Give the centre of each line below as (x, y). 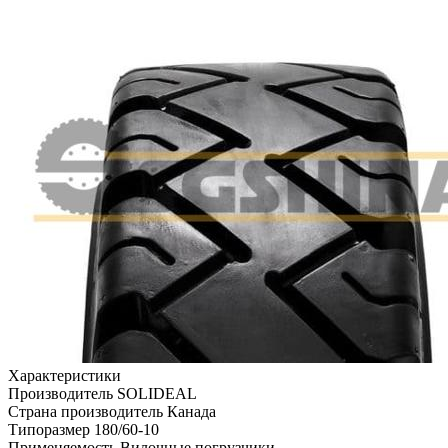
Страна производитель (87, 411)
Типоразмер (51, 429)
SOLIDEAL (157, 393)
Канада (191, 411)
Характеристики (64, 375)
